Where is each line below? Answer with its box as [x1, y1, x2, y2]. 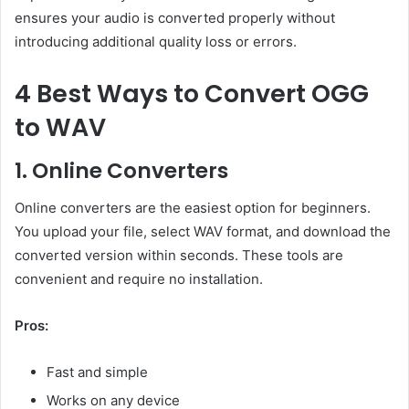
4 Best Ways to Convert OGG [15, 76, 369, 110]
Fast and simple [47, 362, 148, 381]
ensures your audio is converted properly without [15, 8, 335, 26]
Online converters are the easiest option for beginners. [15, 198, 371, 216]
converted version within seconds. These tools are [15, 246, 343, 264]
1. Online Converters [15, 156, 228, 186]
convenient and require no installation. [15, 269, 263, 288]
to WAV [15, 110, 106, 144]
